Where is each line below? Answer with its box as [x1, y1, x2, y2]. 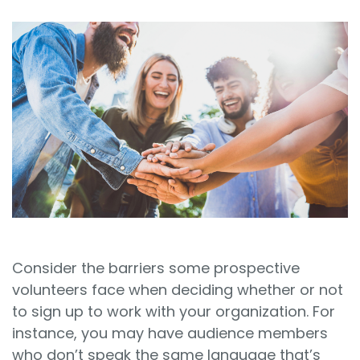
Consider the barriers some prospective [12, 257, 300, 278]
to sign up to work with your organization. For [12, 301, 335, 321]
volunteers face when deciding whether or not [12, 279, 343, 300]
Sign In [31, 24, 74, 41]
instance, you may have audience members [12, 322, 328, 343]
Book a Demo [55, 88, 145, 106]
